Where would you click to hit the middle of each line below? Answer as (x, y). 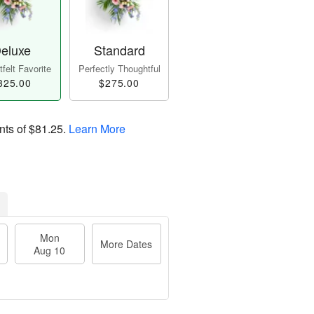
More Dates (127, 244)
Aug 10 (50, 251)
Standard (119, 50)
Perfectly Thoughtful (119, 69)
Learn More (97, 129)
